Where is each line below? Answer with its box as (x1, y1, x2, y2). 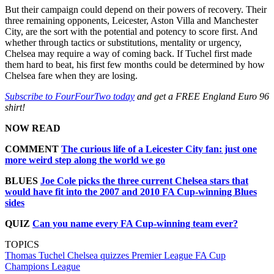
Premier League (131, 250, 195, 261)
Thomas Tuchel (5, 250, 67, 261)
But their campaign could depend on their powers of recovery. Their (5, 4, 267, 15)
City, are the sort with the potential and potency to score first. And (5, 26, 257, 37)
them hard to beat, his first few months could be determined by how (5, 59, 265, 70)
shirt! (5, 102, 25, 113)
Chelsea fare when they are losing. (5, 70, 138, 81)
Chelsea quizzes (67, 250, 131, 261)
